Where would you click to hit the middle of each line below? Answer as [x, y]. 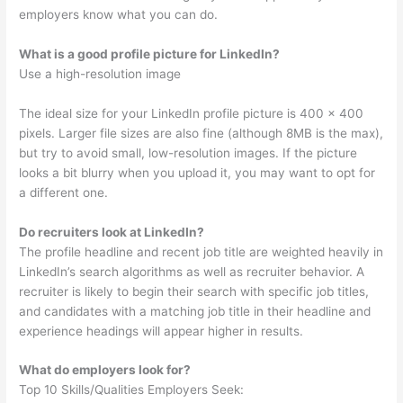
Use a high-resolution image [100, 73]
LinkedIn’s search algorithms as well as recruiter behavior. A [192, 271]
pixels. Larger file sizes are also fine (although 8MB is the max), [201, 133]
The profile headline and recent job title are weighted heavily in [201, 251]
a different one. [64, 192]
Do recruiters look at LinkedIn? [112, 232]
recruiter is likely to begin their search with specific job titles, [194, 291]
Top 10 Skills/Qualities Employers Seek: [132, 390]
